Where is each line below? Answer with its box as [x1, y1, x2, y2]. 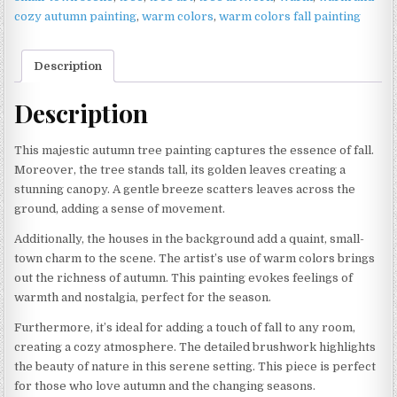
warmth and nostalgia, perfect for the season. [14, 291, 272, 305]
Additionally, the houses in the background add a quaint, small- [14, 232, 365, 246]
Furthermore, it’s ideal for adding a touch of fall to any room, [14, 321, 356, 335]
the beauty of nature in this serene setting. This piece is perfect [14, 360, 377, 374]
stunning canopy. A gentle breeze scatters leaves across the [14, 183, 356, 197]
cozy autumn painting [14, 10, 137, 24]
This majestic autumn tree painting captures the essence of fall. [14, 144, 375, 158]
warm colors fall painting [219, 10, 362, 24]
